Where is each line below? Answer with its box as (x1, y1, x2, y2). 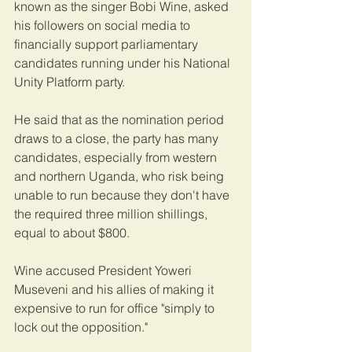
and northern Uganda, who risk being (14, 167, 227, 184)
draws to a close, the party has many (14, 130, 222, 146)
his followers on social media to (14, 16, 193, 33)
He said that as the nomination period (14, 111, 227, 127)
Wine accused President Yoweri (14, 262, 195, 278)
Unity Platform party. (14, 73, 128, 90)
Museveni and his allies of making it (14, 280, 217, 297)
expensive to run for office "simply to (14, 299, 218, 316)
